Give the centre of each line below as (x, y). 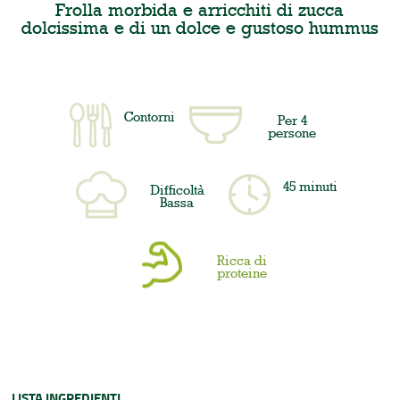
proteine (242, 273)
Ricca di (242, 260)
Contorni (150, 117)
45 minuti (311, 187)
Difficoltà (177, 191)
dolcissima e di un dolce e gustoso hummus (200, 28)
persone (292, 133)
